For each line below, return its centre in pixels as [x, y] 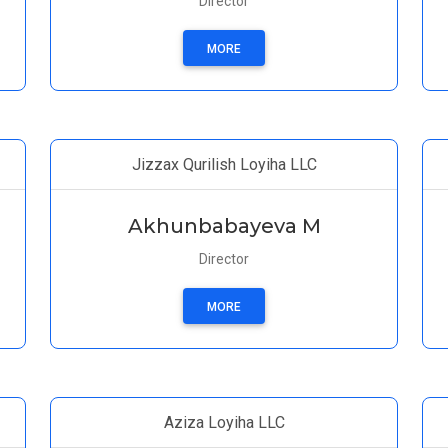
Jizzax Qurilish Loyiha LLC [224, 164]
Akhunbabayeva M [224, 226]
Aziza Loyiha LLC [224, 422]
